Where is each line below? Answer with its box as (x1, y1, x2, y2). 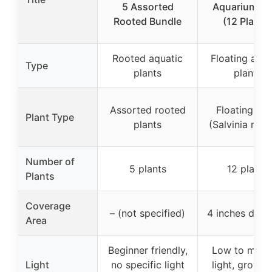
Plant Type (25, 111, 74, 123)
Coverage (25, 200, 70, 212)
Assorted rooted (109, 104, 186, 116)
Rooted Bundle (114, 15, 182, 27)
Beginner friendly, (107, 244, 188, 256)
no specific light (110, 259, 185, 271)
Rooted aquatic (112, 52, 183, 64)
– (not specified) (110, 207, 185, 219)
